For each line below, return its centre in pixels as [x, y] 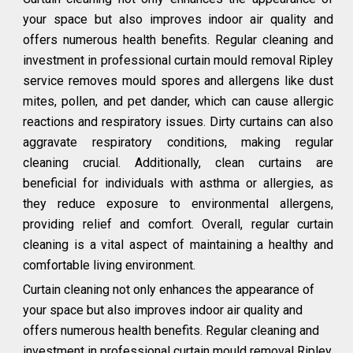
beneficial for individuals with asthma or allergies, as [178, 183]
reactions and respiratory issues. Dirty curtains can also [178, 122]
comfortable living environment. [109, 265]
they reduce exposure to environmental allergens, [178, 204]
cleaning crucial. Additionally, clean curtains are [178, 163]
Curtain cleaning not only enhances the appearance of [169, 290]
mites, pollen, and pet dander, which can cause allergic [178, 101]
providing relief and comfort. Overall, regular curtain [178, 224]
